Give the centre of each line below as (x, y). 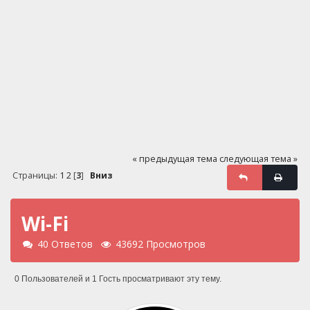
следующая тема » (259, 158)
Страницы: (36, 176)
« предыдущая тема (175, 158)
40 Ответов (65, 244)
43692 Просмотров (161, 244)
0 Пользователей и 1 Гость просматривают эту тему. (118, 279)
